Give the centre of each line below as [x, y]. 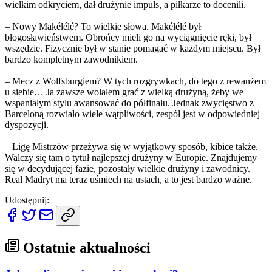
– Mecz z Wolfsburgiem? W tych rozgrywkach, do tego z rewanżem [135, 81]
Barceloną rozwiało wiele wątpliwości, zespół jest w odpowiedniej [132, 114]
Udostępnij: [27, 200]
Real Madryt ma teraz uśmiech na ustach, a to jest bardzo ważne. [128, 179]
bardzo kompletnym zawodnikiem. [71, 59]
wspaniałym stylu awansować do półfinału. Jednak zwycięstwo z [129, 103]
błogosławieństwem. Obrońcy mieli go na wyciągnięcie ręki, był [128, 37]
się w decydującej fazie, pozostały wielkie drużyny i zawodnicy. [127, 168]
